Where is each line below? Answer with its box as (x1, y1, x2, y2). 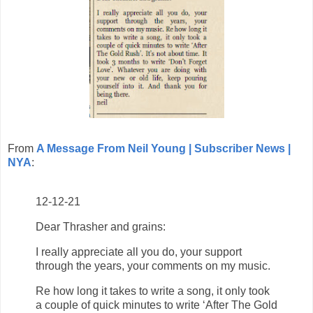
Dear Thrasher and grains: (36, 221, 166, 233)
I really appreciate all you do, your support (36, 245, 242, 258)
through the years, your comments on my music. (36, 259, 273, 272)
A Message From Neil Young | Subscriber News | (36, 143, 291, 155)
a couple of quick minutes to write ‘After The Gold (36, 298, 277, 311)
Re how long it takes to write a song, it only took (36, 284, 270, 297)
